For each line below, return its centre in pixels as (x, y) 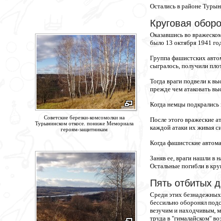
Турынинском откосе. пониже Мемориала (84, 123)
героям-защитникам (84, 129)
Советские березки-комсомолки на (84, 117)
